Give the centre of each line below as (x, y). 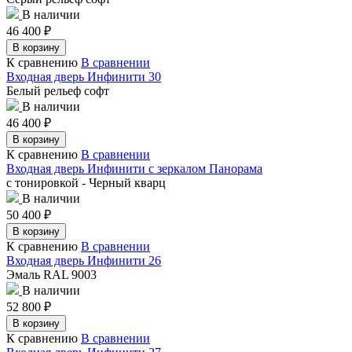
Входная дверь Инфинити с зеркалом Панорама (134, 168)
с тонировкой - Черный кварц (86, 182)
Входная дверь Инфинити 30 (84, 76)
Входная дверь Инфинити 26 (84, 260)
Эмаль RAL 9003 (51, 274)
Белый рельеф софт (58, 90)
